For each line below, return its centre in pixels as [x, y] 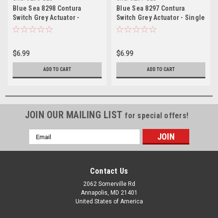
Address [42, 144]
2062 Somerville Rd [109, 184]
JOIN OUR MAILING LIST [75, 115]
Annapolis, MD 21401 [109, 193]
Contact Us [109, 171]
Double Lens [32, 27]
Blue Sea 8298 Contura [47, 9]
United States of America [109, 202]
